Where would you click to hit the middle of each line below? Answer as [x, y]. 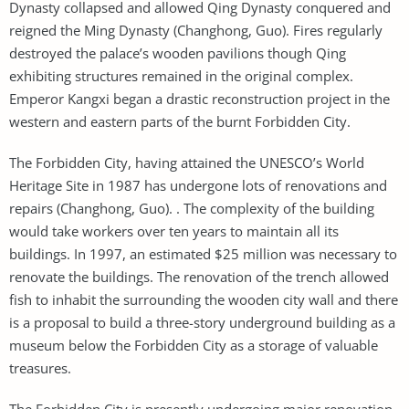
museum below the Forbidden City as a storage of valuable [194, 345]
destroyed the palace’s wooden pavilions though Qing [178, 52]
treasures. [40, 367]
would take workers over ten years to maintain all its [174, 231]
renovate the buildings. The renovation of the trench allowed [199, 276]
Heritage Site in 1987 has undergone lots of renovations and [198, 185]
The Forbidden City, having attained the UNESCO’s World [187, 162]
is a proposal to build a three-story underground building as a [202, 322]
